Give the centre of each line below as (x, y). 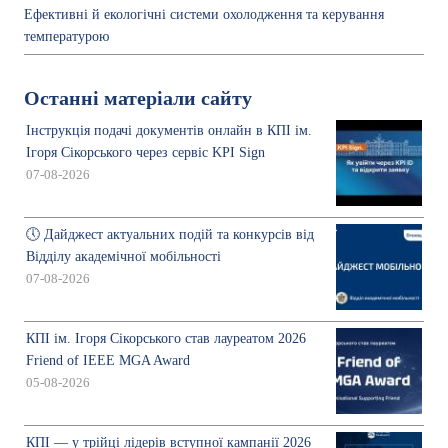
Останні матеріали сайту (138, 99)
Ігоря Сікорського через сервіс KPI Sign (145, 153)
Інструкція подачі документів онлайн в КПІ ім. (169, 131)
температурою (66, 37)
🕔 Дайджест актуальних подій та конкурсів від (170, 235)
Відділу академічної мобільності (123, 257)
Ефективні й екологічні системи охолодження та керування (204, 15)
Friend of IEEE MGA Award (108, 361)
